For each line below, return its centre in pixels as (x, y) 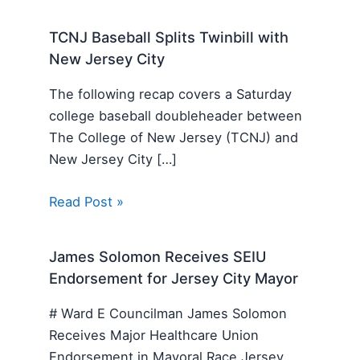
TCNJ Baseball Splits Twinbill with (169, 37)
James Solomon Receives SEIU (158, 257)
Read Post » (87, 201)
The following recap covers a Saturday (171, 94)
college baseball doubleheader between (176, 115)
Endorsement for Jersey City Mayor (174, 278)
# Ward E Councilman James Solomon (168, 313)
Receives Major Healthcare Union (154, 335)
